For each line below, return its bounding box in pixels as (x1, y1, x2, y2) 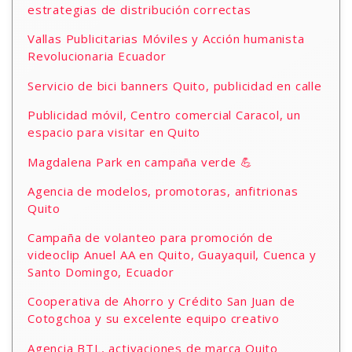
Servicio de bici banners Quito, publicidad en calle (27, 78, 322, 93)
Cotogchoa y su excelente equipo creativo (27, 310, 280, 326)
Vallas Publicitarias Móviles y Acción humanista (27, 31, 305, 46)
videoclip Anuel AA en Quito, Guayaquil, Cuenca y (27, 247, 317, 262)
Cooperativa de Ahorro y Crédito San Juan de (27, 293, 295, 309)
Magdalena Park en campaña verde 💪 (27, 154, 253, 170)
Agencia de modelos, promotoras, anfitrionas (27, 183, 299, 199)
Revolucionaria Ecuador (27, 48, 167, 64)
